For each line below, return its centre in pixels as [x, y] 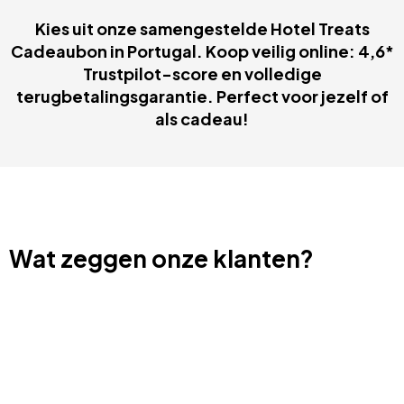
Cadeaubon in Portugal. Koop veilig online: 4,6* [202, 50]
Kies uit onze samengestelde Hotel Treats [202, 28]
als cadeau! [202, 118]
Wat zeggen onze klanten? [161, 258]
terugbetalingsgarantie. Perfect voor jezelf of [202, 96]
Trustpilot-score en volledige [202, 73]
